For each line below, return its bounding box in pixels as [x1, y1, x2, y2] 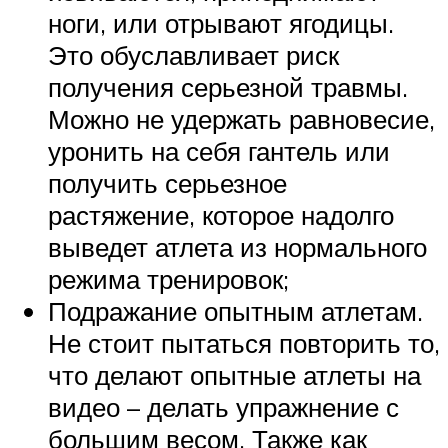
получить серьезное [48, 166, 287, 199]
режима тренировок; [48, 262, 289, 295]
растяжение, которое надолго [48, 198, 394, 231]
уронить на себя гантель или [48, 134, 390, 167]
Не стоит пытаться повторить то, [48, 326, 440, 359]
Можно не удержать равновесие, [48, 102, 435, 135]
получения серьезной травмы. [48, 70, 408, 103]
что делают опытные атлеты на [48, 358, 421, 391]
